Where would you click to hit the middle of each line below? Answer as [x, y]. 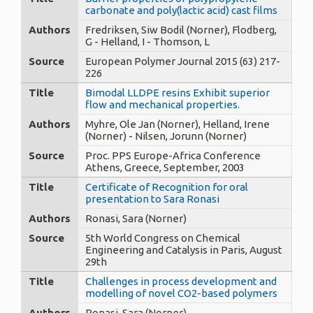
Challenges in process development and [181, 281]
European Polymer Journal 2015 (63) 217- [183, 61]
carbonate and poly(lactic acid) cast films [181, 10]
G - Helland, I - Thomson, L [147, 41]
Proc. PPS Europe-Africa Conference [173, 155]
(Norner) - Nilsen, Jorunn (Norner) [166, 136]
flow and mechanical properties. [162, 104]
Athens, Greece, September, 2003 [165, 167]
